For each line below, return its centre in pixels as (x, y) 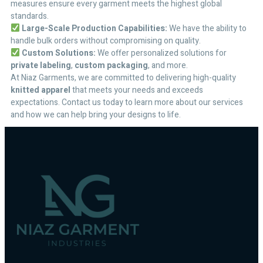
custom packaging (111, 65)
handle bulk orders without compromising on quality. (106, 41)
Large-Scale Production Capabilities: (94, 28)
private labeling (41, 65)
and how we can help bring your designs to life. (96, 114)
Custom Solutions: (58, 53)
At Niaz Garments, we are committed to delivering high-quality (123, 77)
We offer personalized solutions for (161, 53)
